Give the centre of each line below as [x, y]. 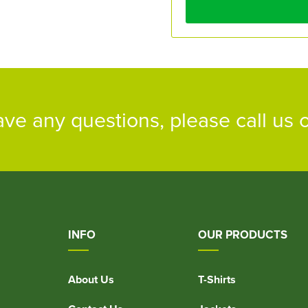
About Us [91, 279]
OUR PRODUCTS [242, 234]
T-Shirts [217, 279]
